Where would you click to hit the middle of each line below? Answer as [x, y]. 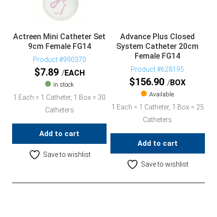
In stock [63, 85]
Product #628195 [158, 70]
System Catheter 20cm [158, 46]
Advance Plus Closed [158, 36]
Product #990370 [59, 60]
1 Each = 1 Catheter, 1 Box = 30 [59, 98]
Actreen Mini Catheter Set [59, 36]
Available [162, 94]
